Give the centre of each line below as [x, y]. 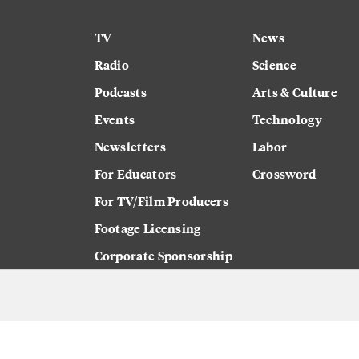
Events [115, 119]
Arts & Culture [295, 91]
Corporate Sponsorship [163, 255]
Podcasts [120, 91]
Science [274, 64]
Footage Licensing [147, 228]
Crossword [284, 173]
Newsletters [130, 146]
